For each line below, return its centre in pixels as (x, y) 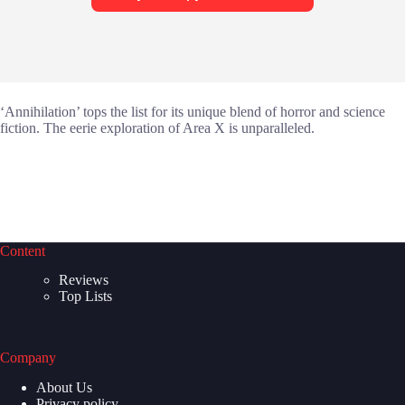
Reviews (84, 280)
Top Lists (85, 297)
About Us (64, 388)
